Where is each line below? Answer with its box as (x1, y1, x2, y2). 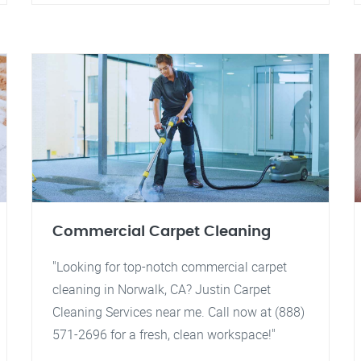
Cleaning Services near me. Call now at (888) (52, 303, 305, 321)
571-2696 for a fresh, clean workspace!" (52, 326, 276, 343)
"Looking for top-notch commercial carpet (52, 258, 287, 276)
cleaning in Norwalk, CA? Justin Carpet (52, 280, 271, 298)
